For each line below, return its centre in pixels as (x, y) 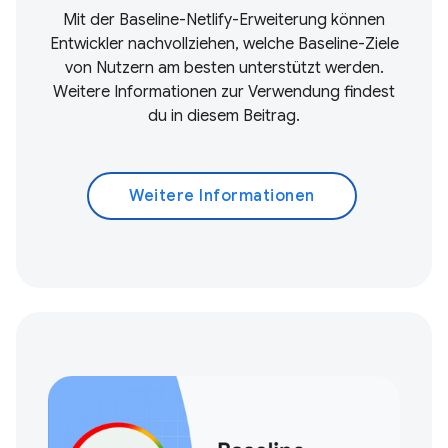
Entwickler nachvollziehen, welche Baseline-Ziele (224, 44)
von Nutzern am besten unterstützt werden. (224, 68)
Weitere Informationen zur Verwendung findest (224, 92)
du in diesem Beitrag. (224, 116)
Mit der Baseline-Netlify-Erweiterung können (224, 20)
